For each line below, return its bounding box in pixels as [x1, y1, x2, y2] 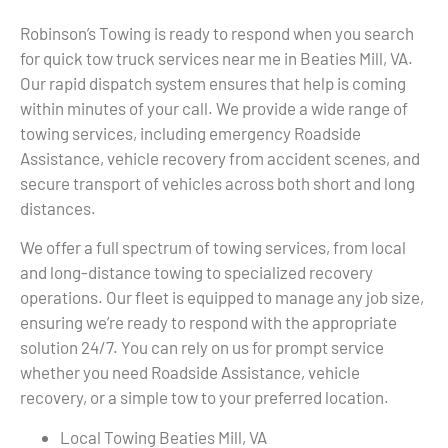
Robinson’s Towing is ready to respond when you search [20, 22, 414, 43]
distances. [20, 197, 96, 218]
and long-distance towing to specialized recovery [20, 262, 373, 283]
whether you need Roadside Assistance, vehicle [20, 362, 360, 383]
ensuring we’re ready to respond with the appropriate [20, 312, 397, 333]
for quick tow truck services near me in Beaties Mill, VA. [20, 47, 413, 68]
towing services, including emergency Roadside [20, 122, 361, 143]
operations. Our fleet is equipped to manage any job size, [20, 287, 424, 308]
